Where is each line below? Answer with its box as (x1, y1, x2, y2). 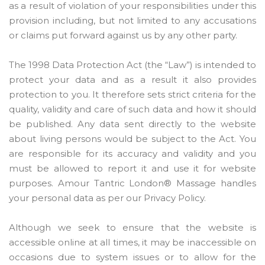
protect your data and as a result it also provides (9, 74, 256, 85)
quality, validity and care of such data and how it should (9, 104, 256, 115)
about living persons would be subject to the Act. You (9, 133, 256, 144)
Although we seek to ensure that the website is (9, 222, 256, 233)
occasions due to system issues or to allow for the (9, 251, 256, 263)
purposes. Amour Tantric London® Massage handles (9, 177, 256, 189)
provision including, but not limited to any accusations (9, 15, 256, 26)
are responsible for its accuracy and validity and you (9, 148, 256, 159)
